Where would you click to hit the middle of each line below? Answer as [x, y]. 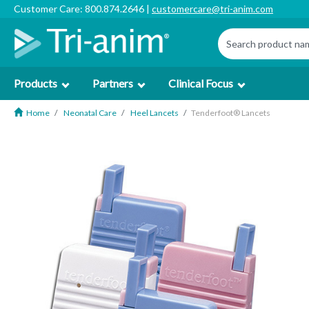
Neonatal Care [90, 113]
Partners [113, 83]
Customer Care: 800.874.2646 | [83, 9]
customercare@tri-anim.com [212, 9]
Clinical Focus [201, 83]
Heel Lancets [154, 113]
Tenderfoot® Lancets [231, 113]
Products [36, 83]
